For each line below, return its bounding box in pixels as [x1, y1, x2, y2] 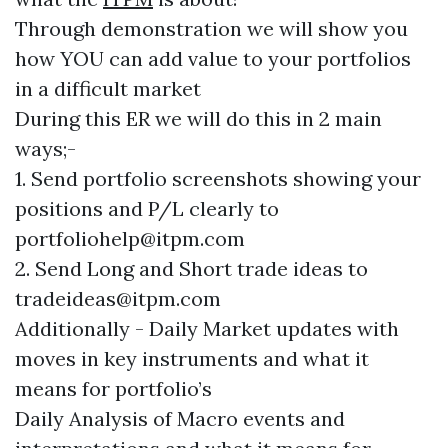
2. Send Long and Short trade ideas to [15, 256, 368, 281]
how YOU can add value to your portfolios [15, 46, 411, 71]
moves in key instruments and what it [15, 346, 369, 371]
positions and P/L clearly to [15, 196, 279, 221]
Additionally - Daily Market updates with [15, 316, 399, 341]
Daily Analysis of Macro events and [15, 406, 345, 431]
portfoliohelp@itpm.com [15, 226, 245, 251]
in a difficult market [15, 76, 206, 101]
